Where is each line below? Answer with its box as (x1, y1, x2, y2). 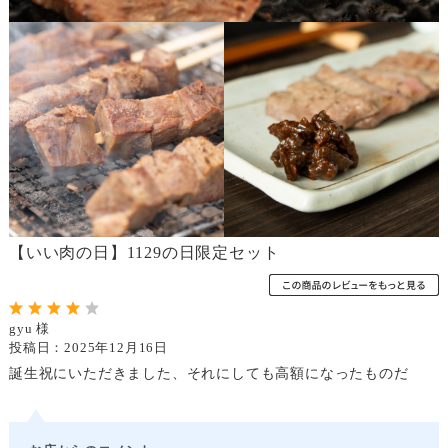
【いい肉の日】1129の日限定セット (8, 243, 280, 261)
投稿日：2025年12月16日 (8, 340, 168, 355)
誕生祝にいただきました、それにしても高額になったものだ (8, 364, 409, 381)
